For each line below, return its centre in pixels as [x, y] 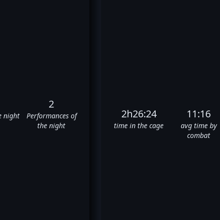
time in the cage [139, 125]
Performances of [51, 115]
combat [199, 135]
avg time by [199, 125]
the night [52, 125]
